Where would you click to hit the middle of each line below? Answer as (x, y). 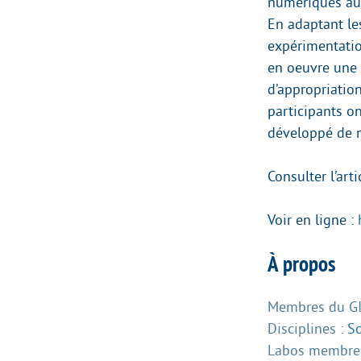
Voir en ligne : (313, 220)
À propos (301, 264)
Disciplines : (307, 329)
